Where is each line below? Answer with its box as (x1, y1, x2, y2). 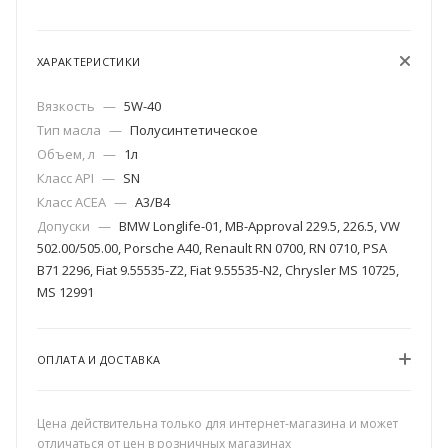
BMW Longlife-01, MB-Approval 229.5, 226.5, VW (119, 217, 400, 236)
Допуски (37, 217, 93, 236)
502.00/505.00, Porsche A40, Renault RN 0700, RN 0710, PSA (37, 239, 387, 258)
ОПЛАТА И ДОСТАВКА (37, 352, 161, 368)
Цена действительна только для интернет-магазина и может (37, 415, 398, 433)
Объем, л (37, 145, 98, 164)
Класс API (37, 169, 97, 188)
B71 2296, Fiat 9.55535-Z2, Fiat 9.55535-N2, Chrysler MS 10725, (37, 261, 399, 280)
